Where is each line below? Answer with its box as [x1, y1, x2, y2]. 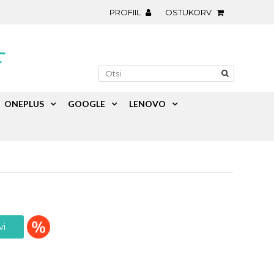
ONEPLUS [4, 98, 45, 109]
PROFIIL [109, 7, 143, 17]
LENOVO [129, 98, 166, 109]
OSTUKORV [165, 7, 214, 17]
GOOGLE [68, 98, 106, 109]
